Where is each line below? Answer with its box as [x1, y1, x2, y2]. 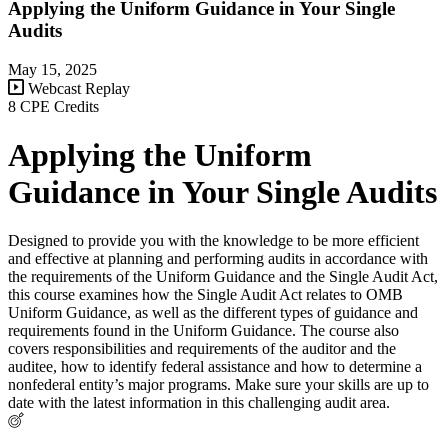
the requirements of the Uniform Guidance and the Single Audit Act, [8, 268, 438, 286]
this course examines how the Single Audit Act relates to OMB [8, 286, 403, 304]
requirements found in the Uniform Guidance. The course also [8, 322, 399, 340]
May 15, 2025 [8, 60, 97, 78]
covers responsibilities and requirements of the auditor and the [8, 340, 396, 358]
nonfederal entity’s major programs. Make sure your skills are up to [8, 376, 429, 394]
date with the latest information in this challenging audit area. [8, 394, 390, 412]
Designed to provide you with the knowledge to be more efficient [8, 232, 419, 250]
